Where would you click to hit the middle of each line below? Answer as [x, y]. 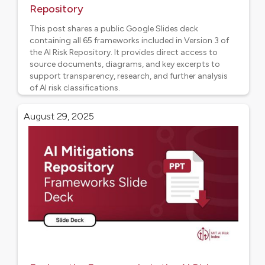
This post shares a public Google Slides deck [114, 29]
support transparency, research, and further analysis [129, 76]
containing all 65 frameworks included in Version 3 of [129, 41]
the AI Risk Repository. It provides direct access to [124, 52]
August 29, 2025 [59, 116]
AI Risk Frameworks [196, 110]
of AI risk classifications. [75, 88]
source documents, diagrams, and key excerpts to [125, 64]
